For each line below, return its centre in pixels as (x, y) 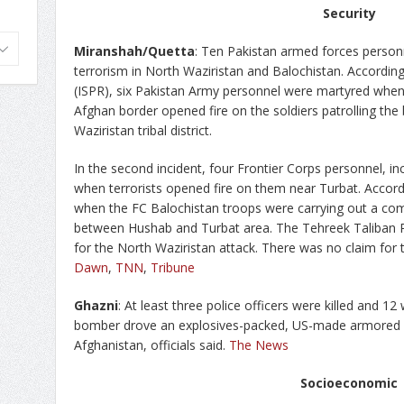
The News (259, 344)
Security (349, 13)
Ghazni (96, 305)
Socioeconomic (349, 382)
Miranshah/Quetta (134, 50)
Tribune (173, 267)
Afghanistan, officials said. (151, 344)
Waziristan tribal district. (143, 130)
